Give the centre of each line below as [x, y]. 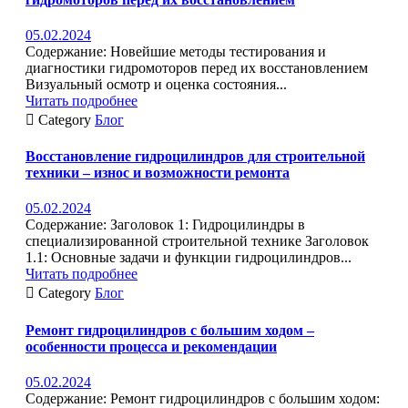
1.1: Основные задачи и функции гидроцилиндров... [189, 258]
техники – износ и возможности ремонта [158, 173]
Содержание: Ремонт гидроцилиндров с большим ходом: [203, 398]
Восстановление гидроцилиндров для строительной [195, 157]
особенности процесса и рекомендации [151, 346]
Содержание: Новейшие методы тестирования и [176, 51]
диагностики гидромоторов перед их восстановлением [197, 67]
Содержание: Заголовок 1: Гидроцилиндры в [165, 225]
